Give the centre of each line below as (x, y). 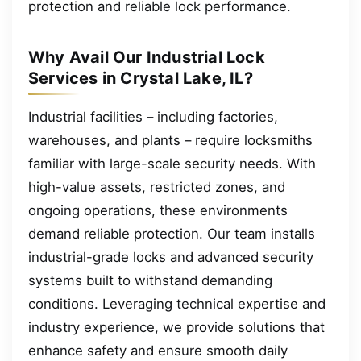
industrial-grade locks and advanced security (171, 257)
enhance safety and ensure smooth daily (158, 351)
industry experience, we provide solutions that (176, 328)
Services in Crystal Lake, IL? (141, 79)
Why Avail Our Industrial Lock (147, 58)
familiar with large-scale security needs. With (172, 164)
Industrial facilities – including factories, (153, 117)
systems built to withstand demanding (150, 281)
